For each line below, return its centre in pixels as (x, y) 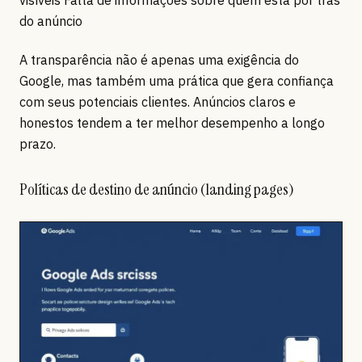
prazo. (38, 143)
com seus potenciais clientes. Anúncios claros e (158, 101)
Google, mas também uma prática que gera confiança (177, 80)
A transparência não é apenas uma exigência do (159, 59)
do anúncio (51, 21)
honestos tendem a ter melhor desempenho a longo (172, 122)
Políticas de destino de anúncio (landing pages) (157, 189)
